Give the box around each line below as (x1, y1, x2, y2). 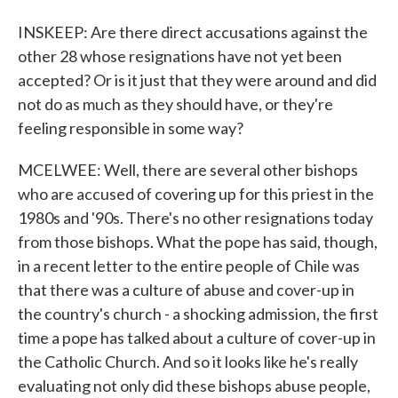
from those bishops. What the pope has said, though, (18, 232, 378, 251)
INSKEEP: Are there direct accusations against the (18, 22, 368, 42)
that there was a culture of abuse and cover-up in (18, 280, 354, 299)
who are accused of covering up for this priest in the (18, 184, 374, 203)
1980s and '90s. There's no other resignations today (18, 208, 373, 227)
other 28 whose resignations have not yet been (18, 46, 342, 66)
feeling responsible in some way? (18, 118, 243, 138)
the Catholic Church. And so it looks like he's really (18, 352, 358, 371)
